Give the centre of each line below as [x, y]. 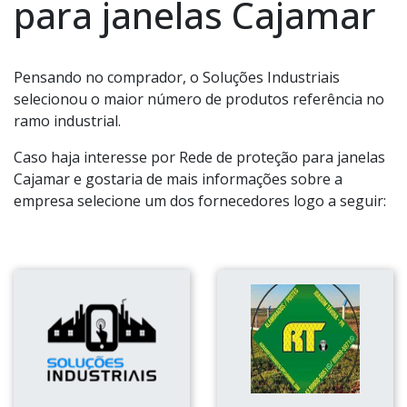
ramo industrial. [67, 121]
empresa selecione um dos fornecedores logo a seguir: [200, 201]
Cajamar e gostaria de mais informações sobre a [178, 179]
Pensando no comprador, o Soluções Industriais [177, 78]
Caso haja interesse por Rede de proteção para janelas [199, 158]
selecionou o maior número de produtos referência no [199, 99]
